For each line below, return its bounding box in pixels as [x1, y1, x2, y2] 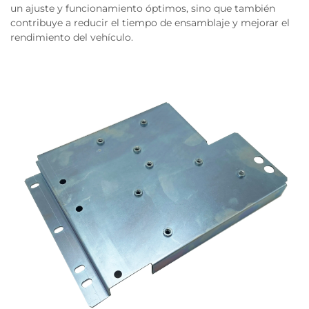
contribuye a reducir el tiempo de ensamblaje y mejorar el [10, 17, 290, 29]
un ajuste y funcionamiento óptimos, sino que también [10, 2, 275, 14]
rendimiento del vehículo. [10, 31, 133, 43]
